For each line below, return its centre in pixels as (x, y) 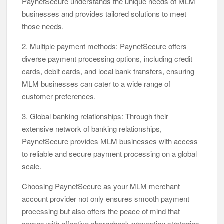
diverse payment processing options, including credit (107, 59)
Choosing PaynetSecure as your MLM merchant (101, 186)
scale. (32, 166)
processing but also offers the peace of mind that (101, 211)
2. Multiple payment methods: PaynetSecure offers (105, 46)
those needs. (43, 26)
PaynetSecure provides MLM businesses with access (110, 141)
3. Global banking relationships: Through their (95, 116)
